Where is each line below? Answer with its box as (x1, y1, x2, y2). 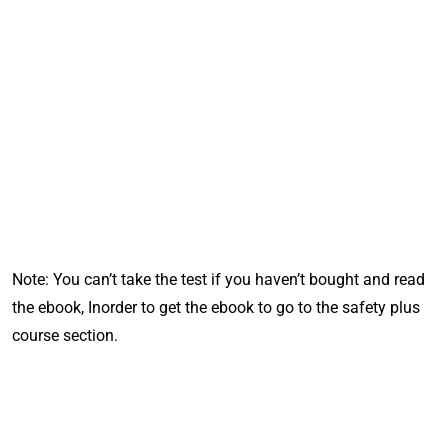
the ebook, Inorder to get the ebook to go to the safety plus (12, 297, 420, 317)
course (12, 325, 59, 345)
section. (59, 325, 118, 345)
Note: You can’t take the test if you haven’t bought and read (12, 269, 425, 289)
